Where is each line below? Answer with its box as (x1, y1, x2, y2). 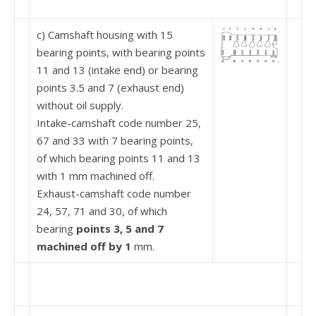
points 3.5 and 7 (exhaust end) (37, 80, 184, 95)
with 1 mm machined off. (37, 169, 154, 183)
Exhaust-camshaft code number (37, 186, 191, 200)
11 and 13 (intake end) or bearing (37, 63, 198, 77)
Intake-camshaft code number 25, (37, 116, 201, 130)
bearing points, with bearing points (37, 45, 205, 59)
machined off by (37, 239, 125, 253)
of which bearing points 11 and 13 (37, 151, 200, 165)
